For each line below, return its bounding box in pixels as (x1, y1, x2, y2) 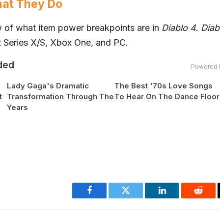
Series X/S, (1, 37, 50, 48)
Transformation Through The (6, 92, 114, 102)
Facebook (88, 193, 123, 202)
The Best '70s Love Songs (114, 81, 213, 91)
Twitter (125, 193, 151, 202)
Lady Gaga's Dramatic (6, 81, 89, 91)
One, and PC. (72, 37, 128, 48)
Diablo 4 (162, 23, 196, 33)
